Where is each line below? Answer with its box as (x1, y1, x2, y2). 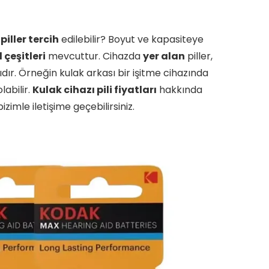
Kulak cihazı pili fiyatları (32, 83, 157, 97)
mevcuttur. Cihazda (46, 49, 143, 63)
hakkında (157, 83, 202, 97)
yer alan (143, 49, 185, 63)
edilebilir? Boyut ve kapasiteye (59, 32, 204, 46)
